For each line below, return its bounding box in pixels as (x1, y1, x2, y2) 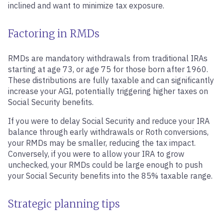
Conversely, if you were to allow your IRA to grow (8, 149, 184, 159)
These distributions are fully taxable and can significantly (8, 75, 214, 85)
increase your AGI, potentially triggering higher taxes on (8, 86, 208, 96)
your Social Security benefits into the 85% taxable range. (8, 171, 213, 181)
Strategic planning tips (8, 198, 120, 210)
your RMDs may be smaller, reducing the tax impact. (8, 138, 196, 148)
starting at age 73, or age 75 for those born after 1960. (8, 64, 208, 74)
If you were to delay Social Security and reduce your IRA (8, 116, 210, 126)
